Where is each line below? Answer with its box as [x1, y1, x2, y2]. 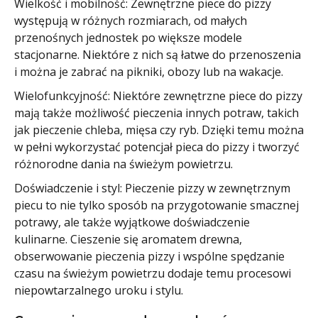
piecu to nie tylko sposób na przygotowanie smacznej [14, 197, 299, 214]
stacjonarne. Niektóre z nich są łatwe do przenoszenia [14, 47, 301, 63]
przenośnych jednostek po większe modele [14, 30, 242, 46]
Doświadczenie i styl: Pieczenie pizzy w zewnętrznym [14, 180, 290, 197]
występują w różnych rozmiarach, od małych [14, 13, 247, 29]
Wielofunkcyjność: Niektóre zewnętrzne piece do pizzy [14, 88, 302, 104]
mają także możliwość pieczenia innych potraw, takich [14, 105, 299, 121]
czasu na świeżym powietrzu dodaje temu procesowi [14, 265, 291, 282]
